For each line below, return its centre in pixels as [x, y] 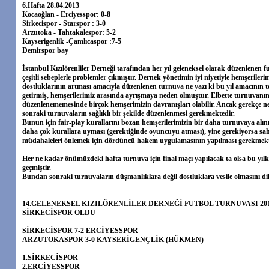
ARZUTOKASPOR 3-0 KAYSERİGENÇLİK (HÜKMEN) [113, 240]
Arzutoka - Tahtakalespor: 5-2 [69, 32]
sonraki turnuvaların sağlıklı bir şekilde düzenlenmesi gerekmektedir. [128, 113]
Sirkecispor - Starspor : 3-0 [64, 23]
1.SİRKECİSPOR [50, 258]
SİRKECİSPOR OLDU [59, 213]
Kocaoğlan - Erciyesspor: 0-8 [66, 14]
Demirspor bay [45, 50]
